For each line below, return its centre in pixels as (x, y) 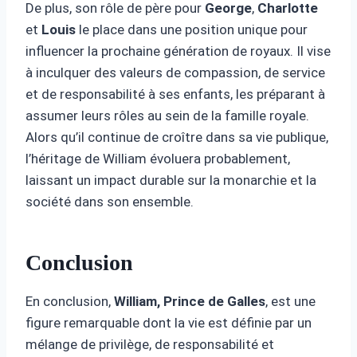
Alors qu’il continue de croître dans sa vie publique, (177, 137)
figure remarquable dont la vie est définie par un (169, 322)
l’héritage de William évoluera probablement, (158, 158)
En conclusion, (70, 301)
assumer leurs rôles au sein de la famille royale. (167, 115)
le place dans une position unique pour (192, 29)
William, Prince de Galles (190, 301)
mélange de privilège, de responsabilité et (150, 344)
